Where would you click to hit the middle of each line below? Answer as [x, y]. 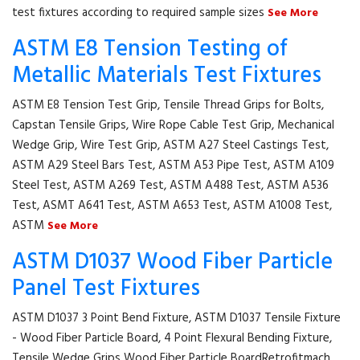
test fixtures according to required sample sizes [140, 13]
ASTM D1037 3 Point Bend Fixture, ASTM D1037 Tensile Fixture [176, 318]
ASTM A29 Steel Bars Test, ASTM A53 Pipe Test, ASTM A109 [173, 166]
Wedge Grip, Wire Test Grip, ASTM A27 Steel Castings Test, [170, 145]
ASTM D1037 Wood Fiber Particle [172, 262]
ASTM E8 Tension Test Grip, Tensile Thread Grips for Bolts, [168, 105]
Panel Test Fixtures [106, 289]
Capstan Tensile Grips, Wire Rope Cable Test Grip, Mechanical [173, 125]
